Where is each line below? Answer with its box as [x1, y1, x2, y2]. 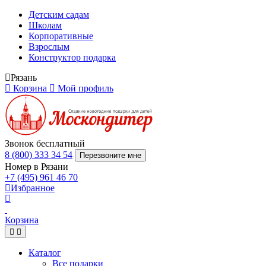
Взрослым [28, 42, 69, 52]
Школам [28, 20, 62, 30]
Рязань [11, 72, 37, 83]
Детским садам [28, 9, 89, 20]
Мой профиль [58, 83, 113, 93]
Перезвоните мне [80, 151, 141, 160]
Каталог [28, 248, 61, 258]
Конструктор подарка [28, 52, 116, 62]
